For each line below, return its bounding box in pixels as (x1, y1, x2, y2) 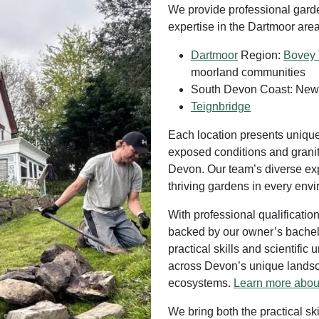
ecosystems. (168, 277, 234, 289)
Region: (238, 49, 283, 61)
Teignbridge (191, 100, 251, 113)
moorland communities (191, 66, 305, 78)
